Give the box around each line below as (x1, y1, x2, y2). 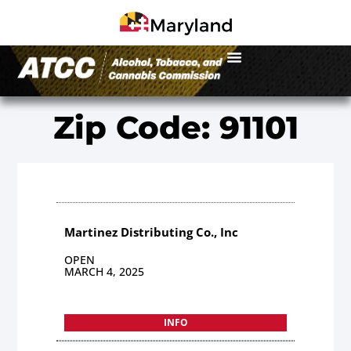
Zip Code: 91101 (52, 107, 299, 147)
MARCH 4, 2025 (64, 263, 145, 279)
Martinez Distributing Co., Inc (64, 223, 239, 240)
